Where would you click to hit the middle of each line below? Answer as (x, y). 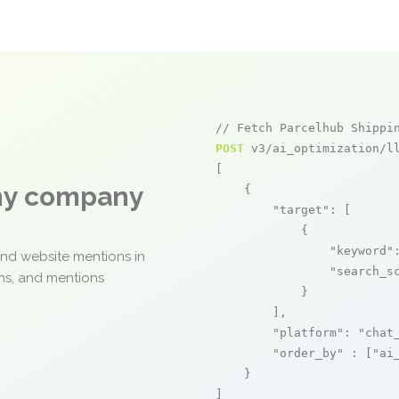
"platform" (308, 333)
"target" (301, 210)
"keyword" (362, 251)
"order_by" (308, 353)
